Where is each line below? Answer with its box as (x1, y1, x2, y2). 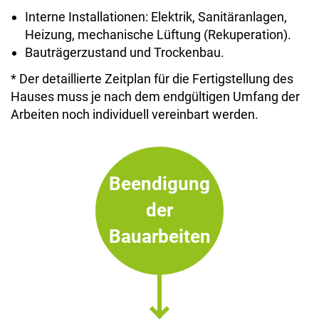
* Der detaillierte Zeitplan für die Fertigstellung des (11, 71, 293, 87)
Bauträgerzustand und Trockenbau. (25, 44, 224, 60)
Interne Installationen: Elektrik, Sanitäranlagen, (25, 9, 287, 24)
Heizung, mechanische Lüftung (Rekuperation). (25, 26, 291, 42)
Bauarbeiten (108, 226, 211, 248)
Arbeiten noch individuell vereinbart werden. (11, 107, 258, 122)
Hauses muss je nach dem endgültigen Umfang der (11, 89, 300, 105)
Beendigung (109, 173, 210, 195)
